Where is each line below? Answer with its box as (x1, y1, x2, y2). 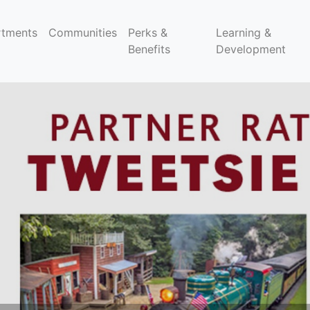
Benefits (128, 42, 171, 57)
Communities (48, 26, 118, 40)
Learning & (215, 26, 271, 40)
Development (215, 42, 286, 57)
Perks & (128, 26, 168, 40)
